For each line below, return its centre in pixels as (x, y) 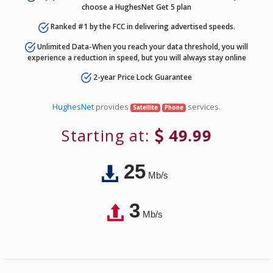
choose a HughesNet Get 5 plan (136, 7)
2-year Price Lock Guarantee (142, 77)
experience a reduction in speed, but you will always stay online (136, 58)
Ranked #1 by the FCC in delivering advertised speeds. (142, 27)
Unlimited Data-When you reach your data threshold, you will (142, 46)
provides (112, 107)
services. (203, 107)
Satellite (146, 108)
